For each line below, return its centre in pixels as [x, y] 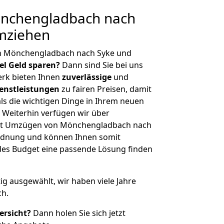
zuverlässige [87, 77]
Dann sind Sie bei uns [101, 65]
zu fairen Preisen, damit [105, 89]
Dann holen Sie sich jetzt [78, 213]
